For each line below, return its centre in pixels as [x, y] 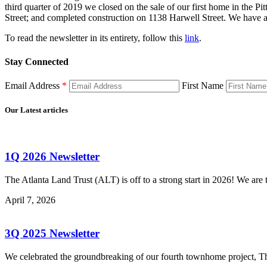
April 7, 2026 [30, 200]
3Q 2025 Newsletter [52, 234]
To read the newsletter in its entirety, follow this [95, 38]
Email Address [33, 85]
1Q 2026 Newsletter [52, 156]
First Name [203, 85]
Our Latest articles [36, 110]
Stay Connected [37, 61]
